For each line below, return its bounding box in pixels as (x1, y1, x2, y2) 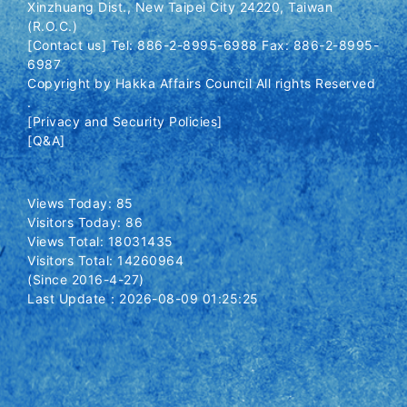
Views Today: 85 (27, 195, 134, 211)
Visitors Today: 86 (27, 214, 143, 230)
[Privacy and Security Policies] (27, 114, 223, 129)
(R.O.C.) (27, 18, 77, 34)
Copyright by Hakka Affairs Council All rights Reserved (27, 75, 375, 91)
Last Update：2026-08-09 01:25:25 (27, 291, 259, 306)
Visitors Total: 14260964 (27, 253, 184, 268)
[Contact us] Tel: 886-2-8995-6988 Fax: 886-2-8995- (27, 37, 379, 53)
